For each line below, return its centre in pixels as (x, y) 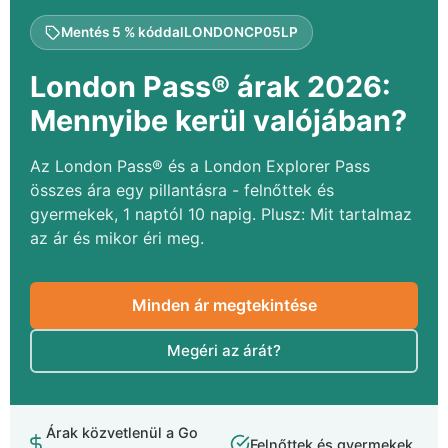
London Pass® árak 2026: (210, 86)
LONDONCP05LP (241, 32)
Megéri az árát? (224, 350)
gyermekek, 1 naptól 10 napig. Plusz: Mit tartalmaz (221, 214)
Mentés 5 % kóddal (122, 32)
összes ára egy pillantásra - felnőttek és (182, 190)
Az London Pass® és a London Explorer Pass (200, 166)
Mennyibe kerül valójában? (218, 120)
